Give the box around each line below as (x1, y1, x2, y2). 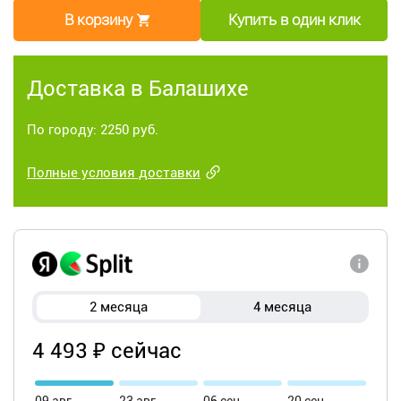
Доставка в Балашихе (27, 76, 249, 102)
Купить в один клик (227, 11, 361, 30)
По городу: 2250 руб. (27, 122, 158, 139)
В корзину (64, 11, 132, 30)
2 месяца (90, 299, 148, 316)
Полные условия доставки (27, 165, 200, 182)
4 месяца (253, 299, 311, 316)
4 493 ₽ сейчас (32, 338, 182, 364)
